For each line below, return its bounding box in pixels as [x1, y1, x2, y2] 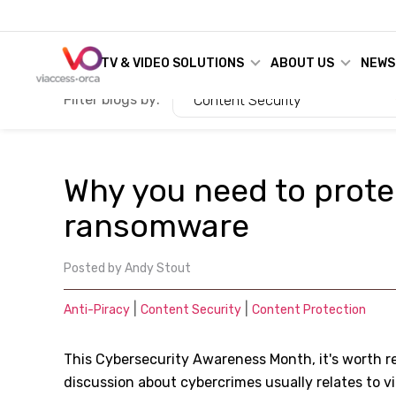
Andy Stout [125, 261, 191, 276]
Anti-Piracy [64, 302, 130, 317]
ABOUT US [270, 56, 334, 71]
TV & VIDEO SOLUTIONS [100, 56, 244, 71]
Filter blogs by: [64, 91, 160, 108]
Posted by [64, 261, 122, 276]
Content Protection [252, 302, 366, 317]
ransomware [64, 207, 249, 245]
